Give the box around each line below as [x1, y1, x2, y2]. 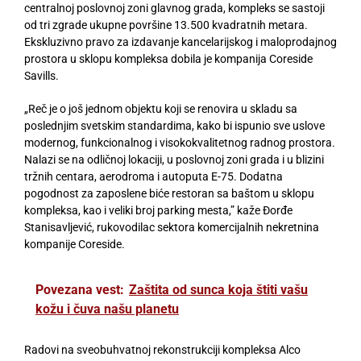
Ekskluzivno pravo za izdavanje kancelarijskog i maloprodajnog [24, 35, 337, 49]
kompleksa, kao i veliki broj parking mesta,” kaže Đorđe [24, 204, 293, 218]
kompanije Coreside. [24, 238, 125, 251]
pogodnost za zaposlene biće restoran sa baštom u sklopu [24, 187, 314, 201]
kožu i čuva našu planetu [35, 301, 179, 317]
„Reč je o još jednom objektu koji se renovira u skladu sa [24, 102, 297, 116]
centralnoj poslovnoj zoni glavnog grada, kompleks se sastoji [24, 2, 325, 15]
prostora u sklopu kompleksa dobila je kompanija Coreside [24, 52, 313, 66]
